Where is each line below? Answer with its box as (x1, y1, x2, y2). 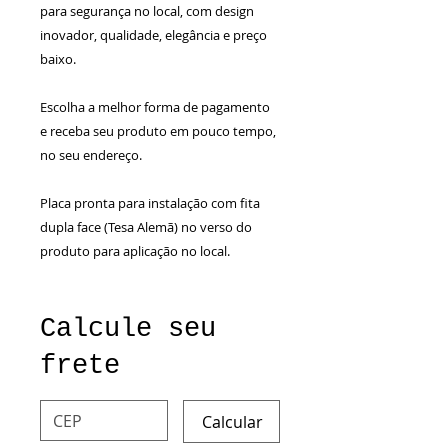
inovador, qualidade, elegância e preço (40, 25, 267, 44)
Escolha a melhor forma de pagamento (40, 97, 270, 116)
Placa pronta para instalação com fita (40, 193, 260, 212)
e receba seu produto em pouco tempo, (40, 121, 276, 140)
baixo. (40, 49, 76, 68)
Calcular (202, 411, 263, 433)
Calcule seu (40, 313, 216, 344)
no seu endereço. (40, 145, 142, 164)
